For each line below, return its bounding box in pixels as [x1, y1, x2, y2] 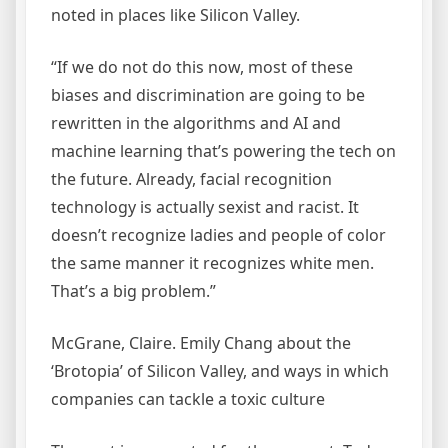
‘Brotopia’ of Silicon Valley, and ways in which [51, 360, 389, 383]
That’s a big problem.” [51, 280, 216, 303]
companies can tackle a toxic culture [51, 388, 325, 411]
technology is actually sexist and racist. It [51, 196, 359, 219]
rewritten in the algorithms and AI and [51, 112, 341, 135]
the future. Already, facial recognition [51, 168, 332, 191]
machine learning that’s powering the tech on [51, 140, 396, 163]
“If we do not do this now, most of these [51, 56, 353, 79]
